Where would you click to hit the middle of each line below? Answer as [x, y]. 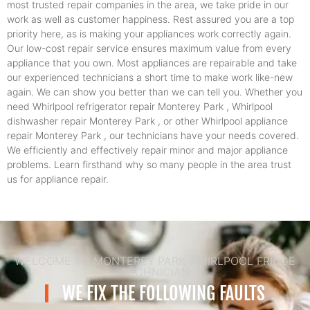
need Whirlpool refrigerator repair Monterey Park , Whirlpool [140, 107]
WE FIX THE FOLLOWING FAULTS [164, 294]
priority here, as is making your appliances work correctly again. [149, 34]
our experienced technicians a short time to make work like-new [150, 77]
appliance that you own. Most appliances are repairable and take [152, 63]
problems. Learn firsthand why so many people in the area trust [149, 165]
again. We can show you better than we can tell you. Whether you [155, 92]
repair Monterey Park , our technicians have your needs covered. [153, 136]
